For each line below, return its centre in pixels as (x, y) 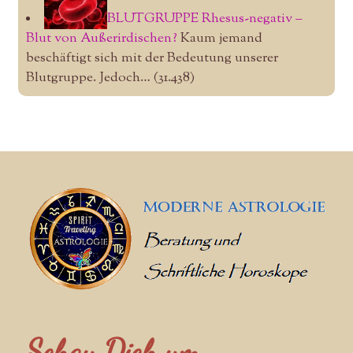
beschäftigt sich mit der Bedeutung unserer (152, 58)
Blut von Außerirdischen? (101, 38)
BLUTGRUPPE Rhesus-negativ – (204, 19)
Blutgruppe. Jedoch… (88, 78)
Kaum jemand (219, 38)
